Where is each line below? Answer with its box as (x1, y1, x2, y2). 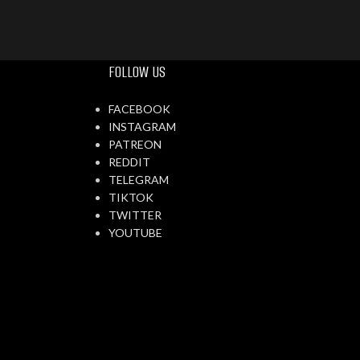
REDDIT (108, 155, 150, 169)
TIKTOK (108, 190, 153, 204)
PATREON (108, 137, 162, 151)
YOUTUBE (108, 226, 162, 239)
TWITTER (108, 208, 162, 222)
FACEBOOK (108, 102, 170, 116)
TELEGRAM (108, 173, 169, 186)
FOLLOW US (108, 61, 166, 83)
